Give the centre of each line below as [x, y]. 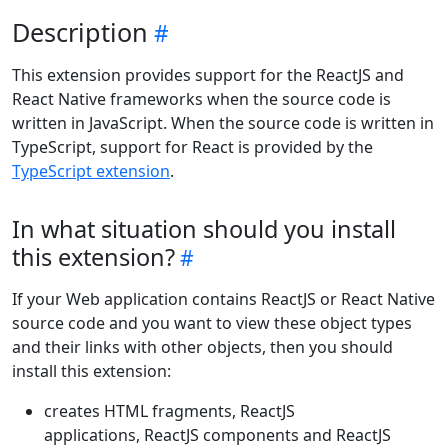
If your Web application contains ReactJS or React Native [223, 299]
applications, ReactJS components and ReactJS [217, 435]
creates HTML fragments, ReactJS [169, 411]
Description [80, 32]
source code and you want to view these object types [212, 323]
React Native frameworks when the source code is [201, 99]
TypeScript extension [91, 171]
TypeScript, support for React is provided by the [192, 147]
